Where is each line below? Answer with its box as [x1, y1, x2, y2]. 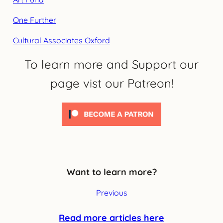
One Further [12, 14, 56, 25]
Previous [96, 187, 127, 198]
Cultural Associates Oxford [12, 35, 110, 45]
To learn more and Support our [24, 56, 199, 72]
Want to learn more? [66, 166, 157, 178]
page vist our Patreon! [50, 75, 173, 91]
